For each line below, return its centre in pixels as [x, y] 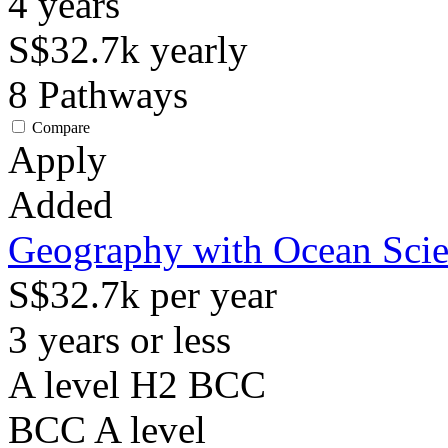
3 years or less [119, 339]
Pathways [113, 94]
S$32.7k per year [142, 294]
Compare [61, 127]
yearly [199, 49]
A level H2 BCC [137, 384]
